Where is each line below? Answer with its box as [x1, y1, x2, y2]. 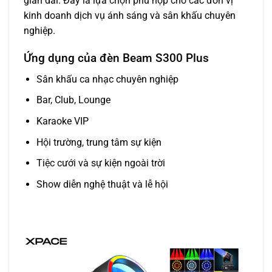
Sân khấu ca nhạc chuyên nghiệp [36, 73, 178, 85]
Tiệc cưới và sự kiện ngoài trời [36, 157, 165, 169]
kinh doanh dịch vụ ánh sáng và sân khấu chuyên [24, 10, 236, 22]
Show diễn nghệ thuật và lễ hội [36, 178, 168, 190]
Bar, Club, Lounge [36, 94, 110, 106]
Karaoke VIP [36, 115, 89, 127]
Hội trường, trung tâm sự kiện [36, 136, 161, 148]
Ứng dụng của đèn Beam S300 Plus [24, 51, 209, 66]
